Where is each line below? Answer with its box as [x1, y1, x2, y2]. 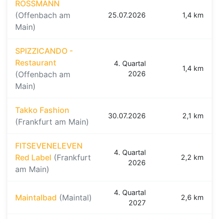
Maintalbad [15, 193, 57, 203]
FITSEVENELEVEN [15, 141, 83, 151]
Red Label [15, 153, 51, 163]
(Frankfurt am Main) [15, 117, 89, 127]
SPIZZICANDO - [15, 46, 73, 56]
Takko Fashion [15, 105, 69, 115]
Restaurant [15, 58, 56, 68]
